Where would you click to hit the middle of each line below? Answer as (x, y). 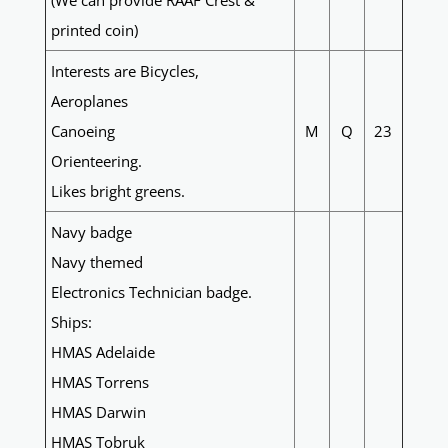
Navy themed (98, 262)
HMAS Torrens (99, 382)
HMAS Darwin (98, 412)
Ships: (71, 322)
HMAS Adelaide (102, 352)
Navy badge (91, 232)
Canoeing (82, 131)
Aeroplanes (89, 101)
